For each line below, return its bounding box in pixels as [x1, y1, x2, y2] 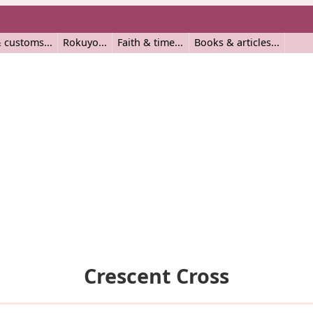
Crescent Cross [84, 262, 229, 290]
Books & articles [194, 36, 271, 49]
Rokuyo [62, 36, 99, 49]
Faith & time [117, 36, 175, 49]
